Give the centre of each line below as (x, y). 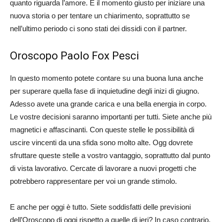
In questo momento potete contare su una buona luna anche (107, 78)
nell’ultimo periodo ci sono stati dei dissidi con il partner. (98, 28)
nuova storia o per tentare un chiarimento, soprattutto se (100, 15)
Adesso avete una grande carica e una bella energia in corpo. (108, 104)
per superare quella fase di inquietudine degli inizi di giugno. (105, 91)
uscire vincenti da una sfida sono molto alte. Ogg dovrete (101, 142)
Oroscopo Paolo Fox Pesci (75, 55)
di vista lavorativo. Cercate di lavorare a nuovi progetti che (103, 168)
